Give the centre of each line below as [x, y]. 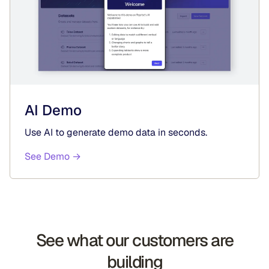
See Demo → [53, 156]
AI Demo [53, 110]
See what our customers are [134, 240]
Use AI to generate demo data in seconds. [116, 132]
